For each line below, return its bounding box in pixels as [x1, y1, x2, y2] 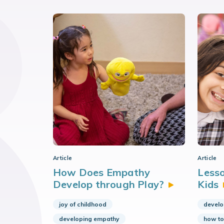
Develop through [53, 178, 138, 190]
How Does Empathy [53, 166, 150, 178]
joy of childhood [59, 200, 106, 208]
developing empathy [59, 215, 119, 222]
